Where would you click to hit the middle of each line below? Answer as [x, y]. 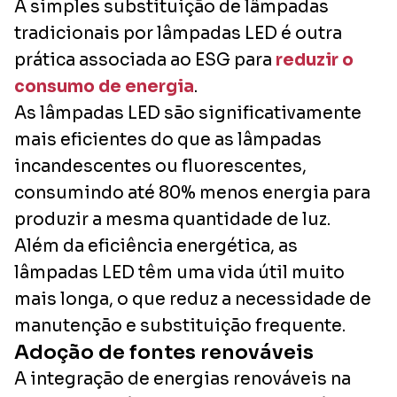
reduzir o [315, 60]
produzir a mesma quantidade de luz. [172, 219]
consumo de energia [104, 86]
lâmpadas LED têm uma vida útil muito [179, 272]
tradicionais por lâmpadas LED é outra [178, 33]
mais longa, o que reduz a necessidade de [193, 299]
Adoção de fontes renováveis [164, 352]
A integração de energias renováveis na [183, 379]
